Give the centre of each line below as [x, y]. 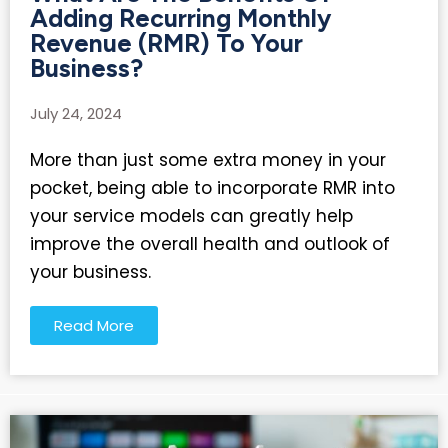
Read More [94, 325]
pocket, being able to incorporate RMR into [212, 187]
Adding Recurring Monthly [180, 17]
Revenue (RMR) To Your [166, 42]
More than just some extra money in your [208, 159]
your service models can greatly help [191, 215]
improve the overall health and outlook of [210, 243]
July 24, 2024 [76, 113]
